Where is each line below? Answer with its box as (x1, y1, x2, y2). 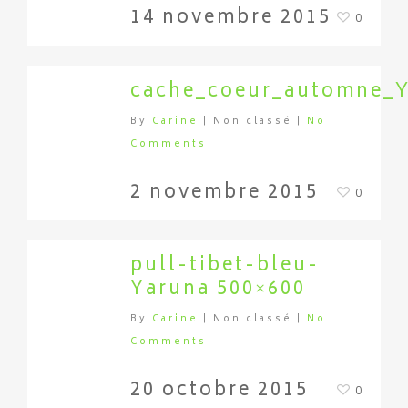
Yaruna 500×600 (130, 274, 306, 306)
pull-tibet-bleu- (130, 250, 320, 282)
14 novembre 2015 (130, 3, 331, 35)
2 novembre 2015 (130, 178, 319, 209)
